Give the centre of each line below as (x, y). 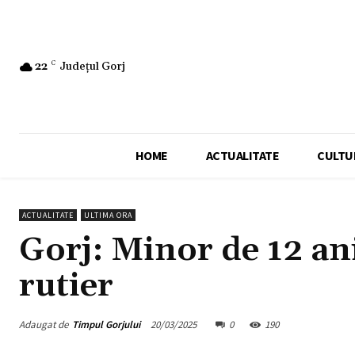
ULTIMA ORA (108, 216)
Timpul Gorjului (106, 324)
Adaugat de (44, 324)
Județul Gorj (92, 66)
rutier (66, 286)
